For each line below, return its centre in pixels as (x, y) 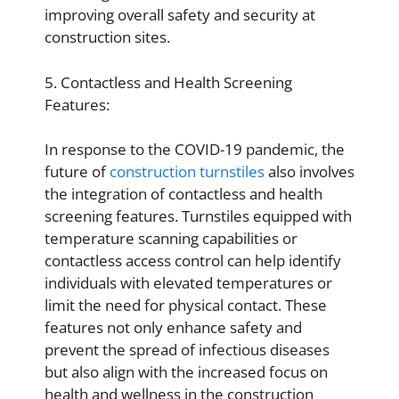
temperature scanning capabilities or (171, 238)
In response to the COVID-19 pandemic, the (195, 149)
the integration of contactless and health (183, 194)
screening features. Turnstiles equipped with (198, 216)
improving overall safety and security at (180, 15)
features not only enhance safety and (173, 327)
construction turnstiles (185, 171)
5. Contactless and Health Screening (168, 82)
